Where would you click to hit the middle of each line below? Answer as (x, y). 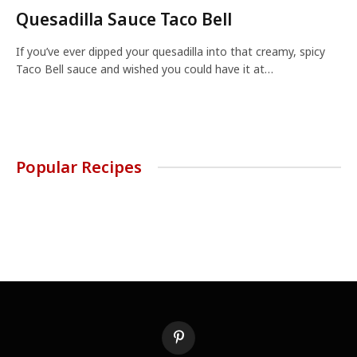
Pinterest (199, 343)
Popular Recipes (79, 167)
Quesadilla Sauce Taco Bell (124, 19)
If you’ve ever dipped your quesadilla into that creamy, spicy (171, 51)
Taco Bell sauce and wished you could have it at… (145, 69)
